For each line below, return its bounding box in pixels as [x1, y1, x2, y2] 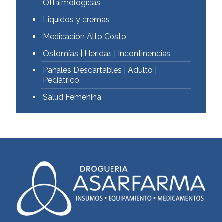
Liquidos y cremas [43, 15, 110, 24]
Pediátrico [43, 75, 79, 85]
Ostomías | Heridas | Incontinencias [43, 49, 170, 58]
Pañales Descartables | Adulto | [43, 65, 157, 75]
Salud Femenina [43, 92, 101, 102]
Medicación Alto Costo [43, 32, 126, 41]
